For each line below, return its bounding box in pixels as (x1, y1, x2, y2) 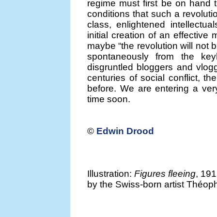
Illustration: (87, 169, 134, 179)
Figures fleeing (134, 169, 196, 179)
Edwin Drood (96, 126, 154, 136)
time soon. (87, 94, 130, 104)
